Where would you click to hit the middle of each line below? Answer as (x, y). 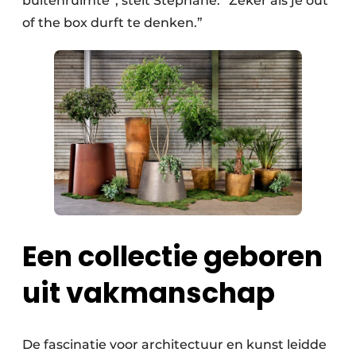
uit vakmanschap (149, 293)
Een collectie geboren (172, 257)
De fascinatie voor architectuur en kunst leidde (174, 345)
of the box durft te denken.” (112, 23)
